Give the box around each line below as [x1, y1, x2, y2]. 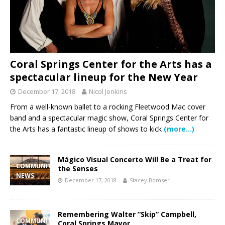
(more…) [164, 124, 194, 134]
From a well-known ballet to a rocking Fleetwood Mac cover [10, 101, 205, 111]
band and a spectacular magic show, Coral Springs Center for [10, 113, 208, 123]
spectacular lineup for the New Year [10, 70, 198, 84]
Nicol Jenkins [89, 86, 127, 96]
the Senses [58, 163, 98, 173]
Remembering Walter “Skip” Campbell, [58, 209, 196, 219]
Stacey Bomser [130, 176, 170, 184]
